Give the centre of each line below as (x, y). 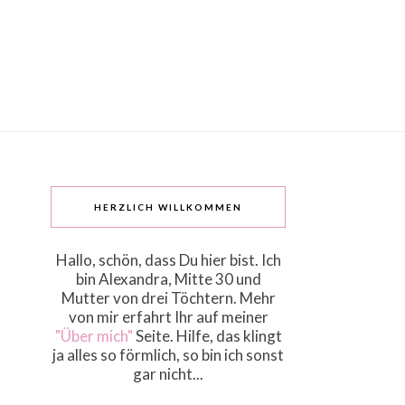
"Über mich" (94, 336)
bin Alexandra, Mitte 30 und (168, 279)
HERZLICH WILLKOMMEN (168, 207)
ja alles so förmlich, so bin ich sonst (168, 355)
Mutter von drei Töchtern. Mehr (168, 298)
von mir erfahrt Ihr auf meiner (168, 317)
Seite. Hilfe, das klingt (207, 336)
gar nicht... (168, 374)
